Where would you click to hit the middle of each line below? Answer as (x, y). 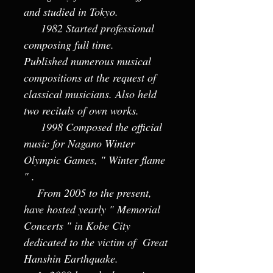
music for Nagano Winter (79, 143)
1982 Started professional (89, 28)
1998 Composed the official (93, 127)
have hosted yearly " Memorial (92, 209)
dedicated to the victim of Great (96, 242)
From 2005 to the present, (88, 193)
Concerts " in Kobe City (77, 225)
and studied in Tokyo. (71, 12)
